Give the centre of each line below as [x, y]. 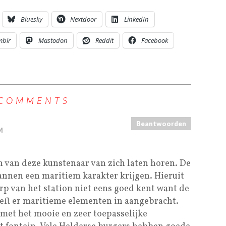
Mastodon [53, 40]
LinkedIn [136, 19]
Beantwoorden [161, 123]
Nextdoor [83, 19]
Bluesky [32, 19]
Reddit [104, 40]
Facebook [155, 40]
